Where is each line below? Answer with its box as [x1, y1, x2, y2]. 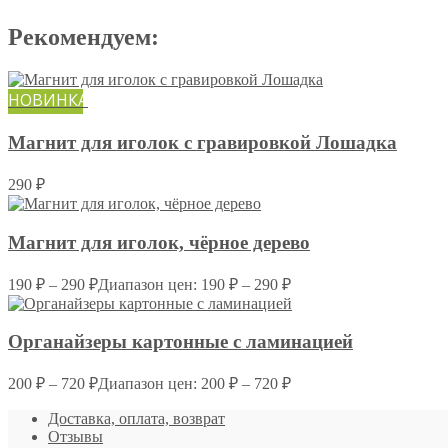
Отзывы [48, 428, 103, 445]
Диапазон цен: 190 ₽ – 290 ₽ [98, 275, 291, 293]
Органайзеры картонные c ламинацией [8, 331, 353, 353]
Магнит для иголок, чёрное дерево [8, 231, 310, 253]
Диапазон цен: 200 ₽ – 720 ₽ [98, 375, 291, 392]
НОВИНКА [8, 88, 88, 111]
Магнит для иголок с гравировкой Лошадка [8, 132, 397, 154]
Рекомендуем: [8, 23, 159, 50]
